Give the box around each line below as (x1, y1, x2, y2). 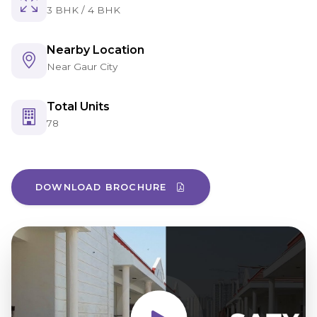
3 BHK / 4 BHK (47, 4, 120, 16)
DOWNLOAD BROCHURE (35, 182, 171, 193)
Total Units (47, 100, 110, 114)
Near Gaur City (47, 61, 117, 73)
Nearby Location (47, 43, 144, 57)
